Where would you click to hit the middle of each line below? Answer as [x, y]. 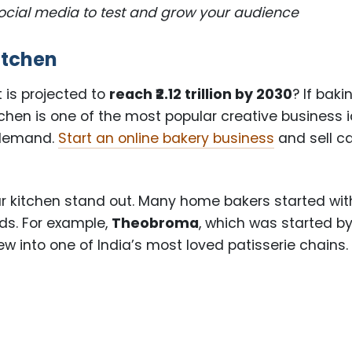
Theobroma [156, 224]
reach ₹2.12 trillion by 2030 [201, 95]
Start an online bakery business [167, 139]
